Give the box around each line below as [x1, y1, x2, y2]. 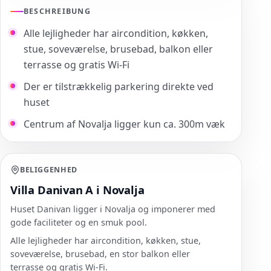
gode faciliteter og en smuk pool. [10, 216, 147, 228]
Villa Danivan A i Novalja [10, 181, 145, 197]
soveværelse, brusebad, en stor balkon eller [10, 247, 190, 260]
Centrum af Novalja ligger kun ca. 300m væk [24, 117, 225, 131]
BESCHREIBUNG [24, 5, 91, 16]
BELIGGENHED [20, 164, 77, 175]
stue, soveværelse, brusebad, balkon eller [24, 42, 213, 56]
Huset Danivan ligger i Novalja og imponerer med [10, 203, 215, 215]
